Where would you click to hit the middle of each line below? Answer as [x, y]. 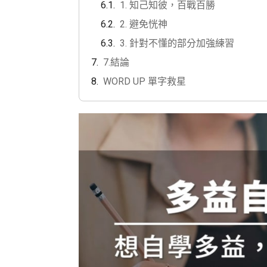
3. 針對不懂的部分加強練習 [177, 43]
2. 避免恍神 [144, 24]
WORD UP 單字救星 [145, 81]
